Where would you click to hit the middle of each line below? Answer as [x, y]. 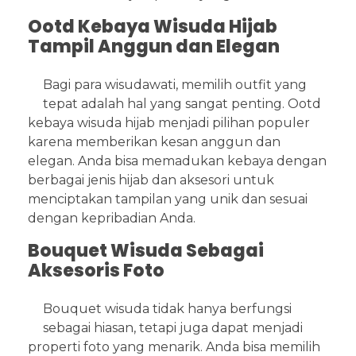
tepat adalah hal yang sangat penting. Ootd [182, 104]
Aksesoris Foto [96, 271]
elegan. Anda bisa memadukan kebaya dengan [177, 161]
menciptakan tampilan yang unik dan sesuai [168, 199]
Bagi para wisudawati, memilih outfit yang [175, 85]
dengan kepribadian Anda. [112, 219]
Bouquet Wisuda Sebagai [146, 251]
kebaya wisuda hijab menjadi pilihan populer [169, 123]
